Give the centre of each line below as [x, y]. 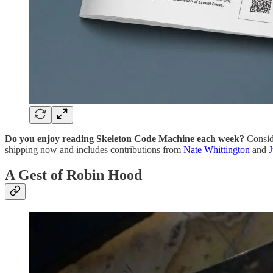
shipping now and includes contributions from [94, 149]
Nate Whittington [217, 149]
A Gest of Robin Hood [73, 175]
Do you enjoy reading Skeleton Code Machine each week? [125, 138]
